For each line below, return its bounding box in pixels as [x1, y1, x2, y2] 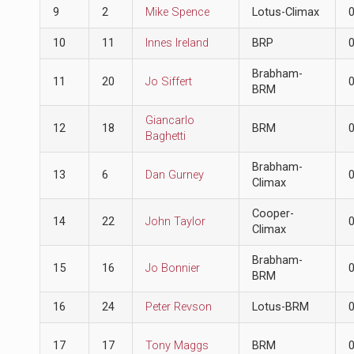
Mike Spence [145, 5, 209, 19]
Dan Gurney [145, 168, 204, 182]
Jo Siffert [145, 74, 192, 88]
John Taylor [145, 214, 205, 228]
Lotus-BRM [251, 299, 309, 314]
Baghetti [145, 129, 186, 143]
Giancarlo [145, 113, 194, 127]
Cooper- [251, 206, 294, 220]
